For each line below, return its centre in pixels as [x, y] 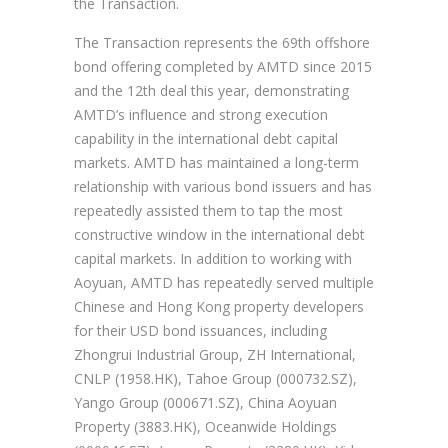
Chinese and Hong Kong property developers [219, 307]
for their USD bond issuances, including [200, 331]
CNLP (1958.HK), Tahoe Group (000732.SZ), [215, 379]
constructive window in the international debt [219, 235]
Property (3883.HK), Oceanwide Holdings [205, 427]
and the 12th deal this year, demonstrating [211, 91]
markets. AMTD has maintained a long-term [216, 163]
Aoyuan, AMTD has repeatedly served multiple [224, 283]
